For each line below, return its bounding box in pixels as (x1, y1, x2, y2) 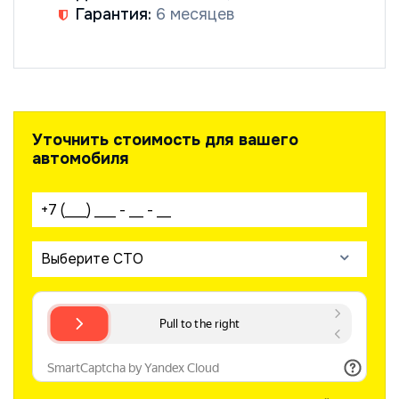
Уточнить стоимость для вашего (32, 129, 298, 150)
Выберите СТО (41, 248, 143, 268)
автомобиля (32, 148, 129, 168)
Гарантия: (76, 4, 151, 24)
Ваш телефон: (32, 192, 138, 213)
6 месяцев (151, 4, 234, 24)
